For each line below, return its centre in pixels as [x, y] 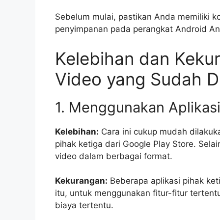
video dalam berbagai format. [114, 156]
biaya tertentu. [84, 206]
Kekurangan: [81, 181]
